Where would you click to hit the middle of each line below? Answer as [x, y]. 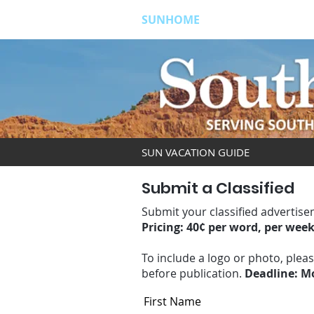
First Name [172, 301]
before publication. [193, 273]
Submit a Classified [218, 188]
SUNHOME [171, 20]
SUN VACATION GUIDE [196, 152]
